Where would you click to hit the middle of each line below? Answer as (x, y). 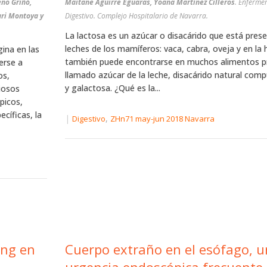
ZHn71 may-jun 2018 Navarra (162, 119)
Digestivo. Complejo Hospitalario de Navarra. (136, 16)
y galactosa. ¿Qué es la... (112, 88)
